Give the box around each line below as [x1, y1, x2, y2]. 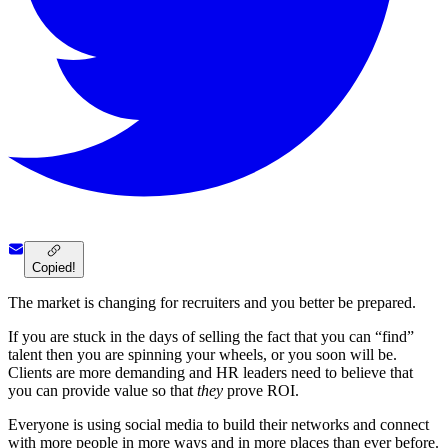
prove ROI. [223, 382, 299, 400]
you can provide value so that [8, 382, 197, 400]
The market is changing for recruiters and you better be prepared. [8, 294, 416, 312]
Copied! [32, 260, 76, 276]
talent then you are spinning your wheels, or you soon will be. [8, 346, 397, 364]
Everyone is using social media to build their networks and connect [8, 416, 429, 434]
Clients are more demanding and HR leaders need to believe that [8, 364, 413, 382]
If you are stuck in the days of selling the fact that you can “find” [8, 328, 414, 346]
